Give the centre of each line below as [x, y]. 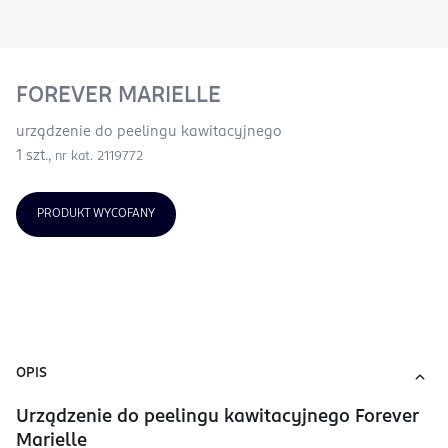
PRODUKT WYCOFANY [96, 214]
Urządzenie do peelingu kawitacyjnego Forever [217, 417]
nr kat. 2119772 [99, 156]
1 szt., [35, 156]
